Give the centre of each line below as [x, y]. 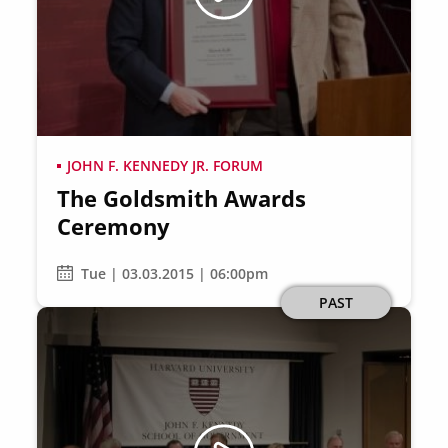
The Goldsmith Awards [182, 198]
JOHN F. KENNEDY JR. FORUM [165, 165]
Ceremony [114, 226]
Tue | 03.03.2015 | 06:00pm [175, 273]
